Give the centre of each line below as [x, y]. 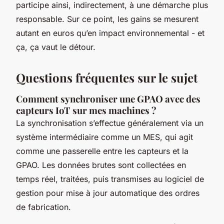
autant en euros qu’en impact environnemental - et [110, 33]
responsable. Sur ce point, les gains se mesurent [107, 19]
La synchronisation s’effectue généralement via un [110, 123]
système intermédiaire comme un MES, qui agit [104, 137]
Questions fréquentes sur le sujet [107, 78]
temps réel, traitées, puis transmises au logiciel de [110, 179]
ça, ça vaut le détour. [56, 47]
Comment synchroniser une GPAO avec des [108, 99]
